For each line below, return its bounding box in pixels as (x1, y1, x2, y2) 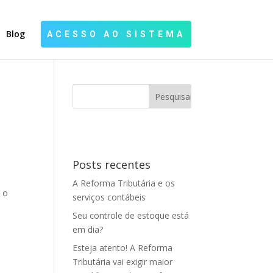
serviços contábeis (73, 191, 146, 203)
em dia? (73, 224, 104, 235)
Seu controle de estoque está (73, 210, 190, 221)
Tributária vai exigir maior (73, 256, 173, 268)
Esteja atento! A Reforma (73, 242, 173, 253)
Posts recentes (73, 157, 151, 172)
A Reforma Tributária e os (73, 177, 175, 189)
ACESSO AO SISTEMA (46, 29, 185, 39)
